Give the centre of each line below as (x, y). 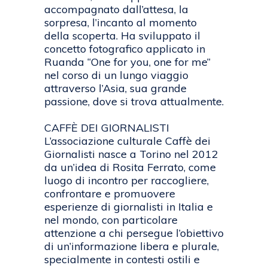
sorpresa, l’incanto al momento (121, 23)
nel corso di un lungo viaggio (116, 75)
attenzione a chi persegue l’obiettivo (134, 233)
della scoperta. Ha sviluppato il (122, 36)
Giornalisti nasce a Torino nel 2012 (131, 154)
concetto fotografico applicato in (125, 49)
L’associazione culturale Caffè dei (127, 141)
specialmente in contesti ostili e (122, 260)
